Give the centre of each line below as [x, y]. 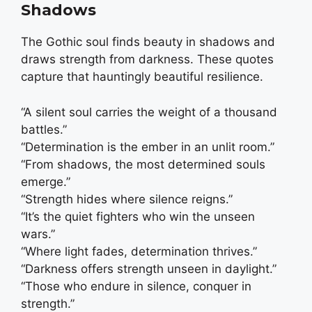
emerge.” [46, 181]
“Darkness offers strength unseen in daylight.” [149, 268]
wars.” [38, 234]
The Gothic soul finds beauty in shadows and [148, 42]
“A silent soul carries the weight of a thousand [149, 112]
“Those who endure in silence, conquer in [136, 286]
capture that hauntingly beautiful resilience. [142, 77]
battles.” [44, 129]
